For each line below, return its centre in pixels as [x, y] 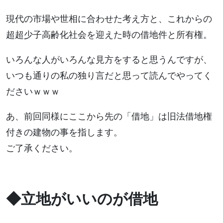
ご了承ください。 [42, 148]
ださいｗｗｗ [33, 92]
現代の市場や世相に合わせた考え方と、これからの [109, 19]
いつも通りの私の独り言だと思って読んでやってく [109, 76]
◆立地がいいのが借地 [82, 199]
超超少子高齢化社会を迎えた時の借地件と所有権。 [109, 35]
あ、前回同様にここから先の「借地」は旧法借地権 [109, 116]
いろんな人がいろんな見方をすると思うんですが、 [109, 60]
